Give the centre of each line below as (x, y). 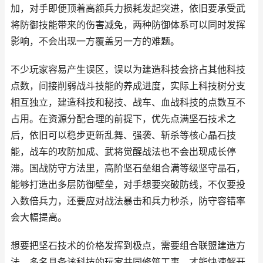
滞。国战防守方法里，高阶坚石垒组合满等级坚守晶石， (128, 168)
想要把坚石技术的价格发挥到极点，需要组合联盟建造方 (128, 246)
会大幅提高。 (39, 218)
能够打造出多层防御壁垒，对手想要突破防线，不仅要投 (128, 185)
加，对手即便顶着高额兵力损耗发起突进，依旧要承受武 (128, 9)
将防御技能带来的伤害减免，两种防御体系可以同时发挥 (128, 25)
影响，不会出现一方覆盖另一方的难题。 (95, 41)
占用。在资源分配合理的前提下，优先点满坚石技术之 (123, 119)
